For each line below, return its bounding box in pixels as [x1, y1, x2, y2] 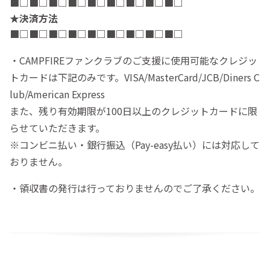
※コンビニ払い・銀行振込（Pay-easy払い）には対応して [10, 137, 260, 152]
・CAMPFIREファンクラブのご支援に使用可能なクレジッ [10, 52, 257, 67]
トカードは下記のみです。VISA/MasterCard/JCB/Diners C [10, 69, 260, 84]
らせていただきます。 [10, 120, 105, 135]
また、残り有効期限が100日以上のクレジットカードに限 [10, 103, 257, 118]
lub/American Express [10, 86, 105, 101]
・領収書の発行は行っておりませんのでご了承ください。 [10, 180, 260, 195]
